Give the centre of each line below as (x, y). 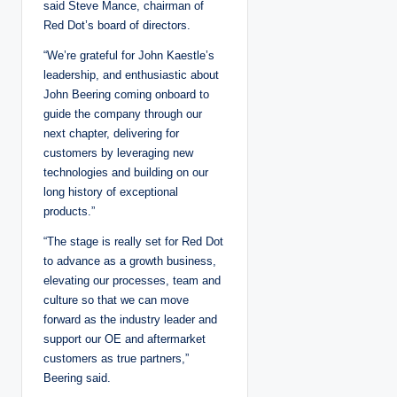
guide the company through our (123, 113)
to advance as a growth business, (130, 261)
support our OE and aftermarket (125, 339)
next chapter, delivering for (111, 133)
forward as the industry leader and (130, 319)
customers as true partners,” (116, 358)
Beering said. (77, 378)
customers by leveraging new (118, 152)
